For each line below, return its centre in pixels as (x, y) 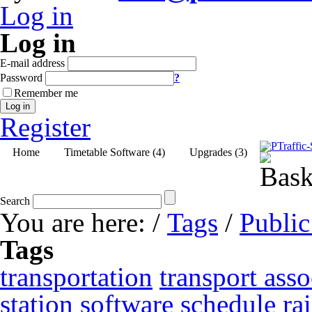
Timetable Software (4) (114, 152)
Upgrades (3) (218, 152)
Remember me (46, 93)
